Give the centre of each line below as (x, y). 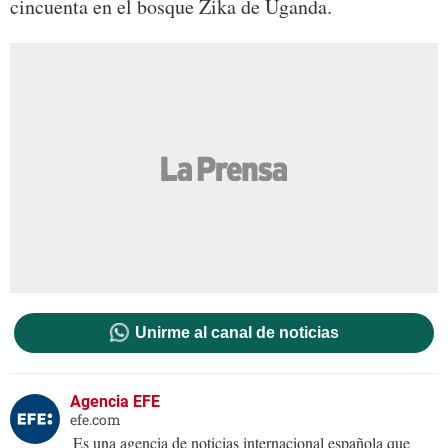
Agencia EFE (115, 401)
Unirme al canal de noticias (236, 332)
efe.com (95, 419)
